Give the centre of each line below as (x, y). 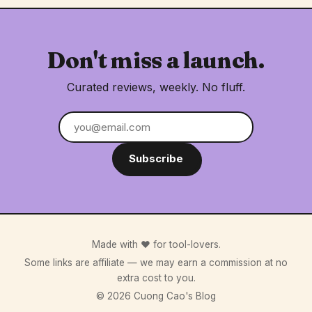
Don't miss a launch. (156, 60)
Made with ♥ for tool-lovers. (156, 244)
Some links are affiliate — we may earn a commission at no (156, 263)
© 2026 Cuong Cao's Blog (156, 296)
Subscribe (156, 158)
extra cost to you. (156, 278)
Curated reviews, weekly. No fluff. (156, 87)
